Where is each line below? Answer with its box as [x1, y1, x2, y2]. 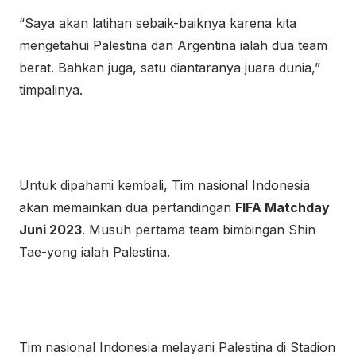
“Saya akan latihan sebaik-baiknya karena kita [19, 15, 296, 31]
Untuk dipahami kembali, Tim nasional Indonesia [19, 177, 310, 193]
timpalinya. [19, 82, 83, 98]
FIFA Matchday [235, 199, 330, 215]
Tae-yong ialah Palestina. [19, 244, 170, 260]
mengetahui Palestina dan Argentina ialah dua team [19, 37, 327, 53]
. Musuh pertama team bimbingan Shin [82, 222, 315, 238]
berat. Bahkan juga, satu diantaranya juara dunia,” [19, 60, 320, 75]
